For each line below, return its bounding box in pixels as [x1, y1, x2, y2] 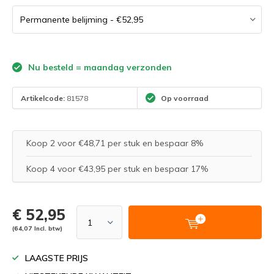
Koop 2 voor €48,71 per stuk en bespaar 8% [26, 138, 203, 149]
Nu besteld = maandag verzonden [26, 62, 172, 73]
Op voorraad [159, 93, 209, 103]
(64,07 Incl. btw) [12, 224, 62, 232]
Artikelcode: [21, 93, 65, 103]
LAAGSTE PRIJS [25, 253, 88, 264]
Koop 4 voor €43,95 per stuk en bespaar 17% [26, 163, 208, 174]
